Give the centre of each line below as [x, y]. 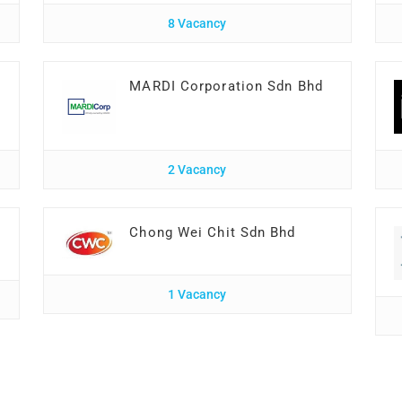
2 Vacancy [197, 170]
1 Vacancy [197, 295]
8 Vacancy [197, 23]
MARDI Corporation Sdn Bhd [226, 86]
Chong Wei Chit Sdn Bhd [213, 232]
